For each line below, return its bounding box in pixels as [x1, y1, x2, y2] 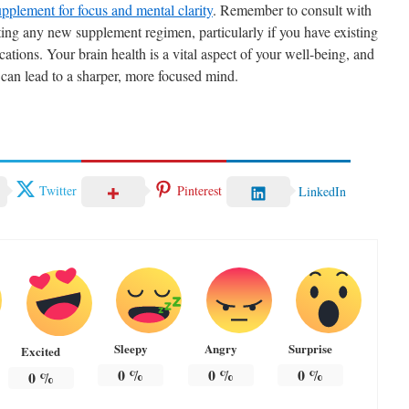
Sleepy [113, 340, 148, 358]
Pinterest [177, 181, 222, 199]
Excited [21, 342, 61, 361]
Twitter [39, 181, 77, 199]
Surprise [288, 340, 333, 358]
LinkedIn [299, 183, 346, 201]
